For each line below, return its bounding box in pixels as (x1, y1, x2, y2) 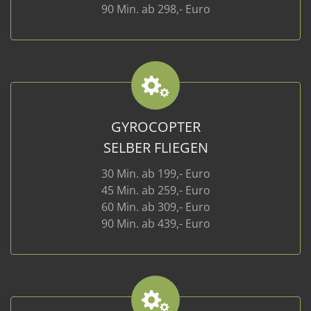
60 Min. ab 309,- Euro (101, 199, 210, 215)
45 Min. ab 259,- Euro (101, 183, 210, 198)
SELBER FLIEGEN (103, 138, 208, 157)
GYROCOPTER (110, 117, 201, 136)
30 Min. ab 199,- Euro (101, 166, 210, 181)
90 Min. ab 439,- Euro (101, 216, 210, 231)
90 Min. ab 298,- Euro (101, 1, 210, 17)
